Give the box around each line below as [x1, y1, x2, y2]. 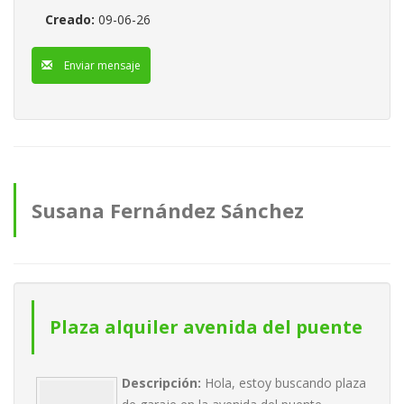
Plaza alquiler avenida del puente [50, 315, 363, 339]
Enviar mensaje [61, 58, 141, 73]
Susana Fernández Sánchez [32, 197, 304, 224]
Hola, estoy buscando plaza [205, 374, 366, 391]
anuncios [32, 251, 124, 278]
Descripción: [122, 374, 205, 391]
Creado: [45, 11, 95, 28]
